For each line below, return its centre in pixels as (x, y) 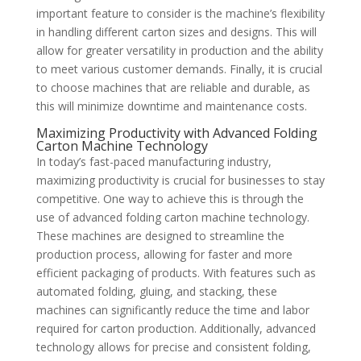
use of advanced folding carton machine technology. (172, 217)
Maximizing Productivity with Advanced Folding (176, 133)
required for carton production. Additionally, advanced (176, 328)
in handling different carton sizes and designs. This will (176, 31)
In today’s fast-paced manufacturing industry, (154, 161)
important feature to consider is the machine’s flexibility (180, 13)
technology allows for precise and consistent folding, (173, 346)
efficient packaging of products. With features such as (176, 272)
